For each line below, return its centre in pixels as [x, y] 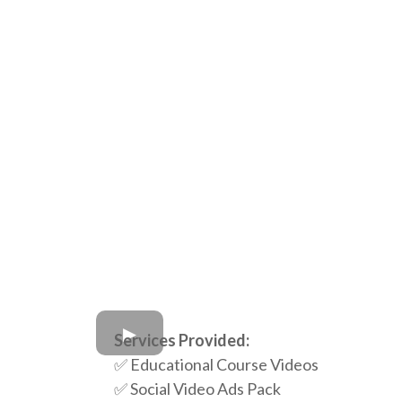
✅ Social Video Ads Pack [197, 388]
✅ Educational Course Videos [216, 364]
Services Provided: [182, 340]
